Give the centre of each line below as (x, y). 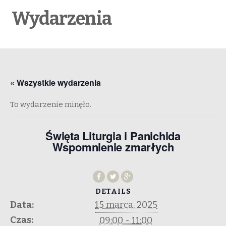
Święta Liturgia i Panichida (113, 136)
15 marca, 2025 (126, 205)
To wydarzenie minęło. (51, 104)
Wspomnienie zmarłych (113, 147)
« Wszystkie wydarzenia (55, 82)
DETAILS (113, 191)
